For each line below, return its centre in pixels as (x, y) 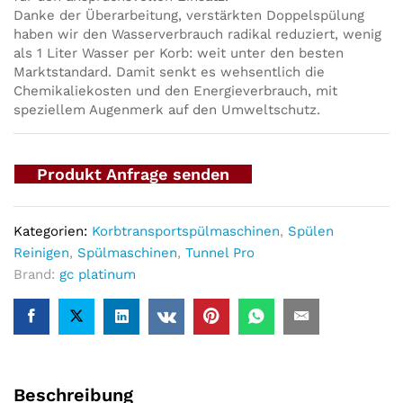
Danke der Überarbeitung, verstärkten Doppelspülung (189, 15)
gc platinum (98, 274)
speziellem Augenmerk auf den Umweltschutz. (167, 109)
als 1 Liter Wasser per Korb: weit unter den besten (179, 53)
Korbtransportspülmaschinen (186, 231)
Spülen (311, 231)
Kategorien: (53, 231)
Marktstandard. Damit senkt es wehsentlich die (169, 72)
